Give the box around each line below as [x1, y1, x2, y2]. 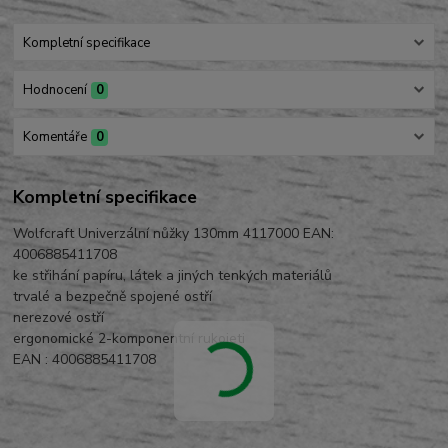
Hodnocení [22, 80, 87, 99]
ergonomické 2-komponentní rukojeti [13, 328, 246, 348]
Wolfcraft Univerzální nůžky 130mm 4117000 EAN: [13, 223, 335, 243]
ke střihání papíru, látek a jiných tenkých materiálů [13, 265, 333, 285]
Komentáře [22, 128, 87, 147]
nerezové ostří [13, 307, 105, 327]
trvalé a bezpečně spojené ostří [13, 286, 213, 306]
